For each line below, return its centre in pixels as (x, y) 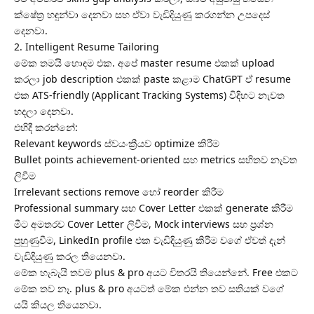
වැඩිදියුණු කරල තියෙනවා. (70, 257)
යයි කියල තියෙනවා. (58, 305)
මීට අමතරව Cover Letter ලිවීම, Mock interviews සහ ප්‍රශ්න (144, 224)
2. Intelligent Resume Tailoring (87, 47)
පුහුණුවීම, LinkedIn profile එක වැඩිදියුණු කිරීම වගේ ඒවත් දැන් (150, 240)
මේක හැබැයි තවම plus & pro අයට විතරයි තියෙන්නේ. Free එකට (156, 273)
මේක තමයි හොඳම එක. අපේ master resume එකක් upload (144, 63)
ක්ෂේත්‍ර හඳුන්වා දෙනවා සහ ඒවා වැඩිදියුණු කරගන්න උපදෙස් (142, 15)
